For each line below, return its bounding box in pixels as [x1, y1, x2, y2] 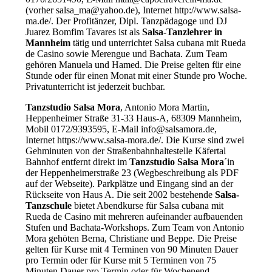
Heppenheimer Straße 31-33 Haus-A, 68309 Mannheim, [25, 113, 242, 124]
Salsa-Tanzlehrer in [141, 27, 222, 38]
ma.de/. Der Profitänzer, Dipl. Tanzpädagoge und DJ [25, 16, 227, 27]
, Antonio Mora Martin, [120, 102, 209, 113]
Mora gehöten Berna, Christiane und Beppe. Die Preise [25, 233, 237, 244]
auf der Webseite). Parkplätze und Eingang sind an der [25, 178, 233, 189]
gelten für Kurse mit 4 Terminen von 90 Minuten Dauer [25, 244, 238, 255]
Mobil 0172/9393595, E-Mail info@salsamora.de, [25, 124, 217, 135]
